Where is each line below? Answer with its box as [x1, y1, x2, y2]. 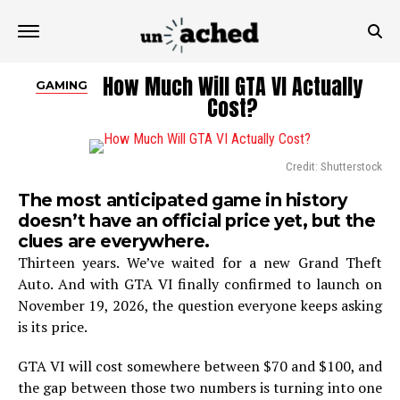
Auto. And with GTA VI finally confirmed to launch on [18, 274, 382, 294]
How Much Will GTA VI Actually [103, 71, 362, 103]
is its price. [18, 317, 87, 337]
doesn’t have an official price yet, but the [18, 210, 376, 231]
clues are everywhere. [18, 230, 210, 252]
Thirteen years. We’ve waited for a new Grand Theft [18, 253, 382, 272]
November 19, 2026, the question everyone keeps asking [18, 296, 382, 315]
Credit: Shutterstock [286, 159, 382, 173]
